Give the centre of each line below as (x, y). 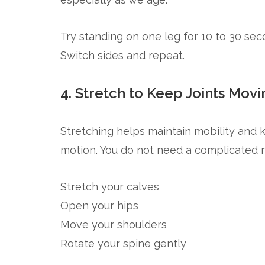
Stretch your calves (110, 187)
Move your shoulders (114, 224)
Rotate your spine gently (123, 243)
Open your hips (99, 206)
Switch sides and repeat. (122, 55)
